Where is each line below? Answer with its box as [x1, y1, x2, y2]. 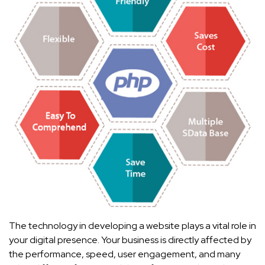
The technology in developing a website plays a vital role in [9, 219, 256, 232]
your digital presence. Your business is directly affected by [9, 234, 251, 247]
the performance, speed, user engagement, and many [9, 248, 240, 261]
